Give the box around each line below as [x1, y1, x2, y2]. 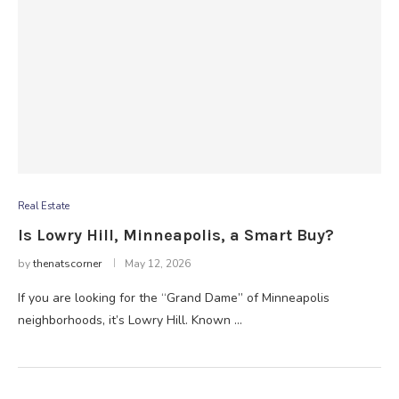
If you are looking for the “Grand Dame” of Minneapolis [18, 289, 330, 306]
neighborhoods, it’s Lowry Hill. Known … [18, 312, 242, 329]
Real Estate [18, 199, 69, 213]
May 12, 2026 [125, 256, 191, 271]
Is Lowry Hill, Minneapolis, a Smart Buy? [18, 225, 334, 245]
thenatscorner [33, 256, 102, 271]
